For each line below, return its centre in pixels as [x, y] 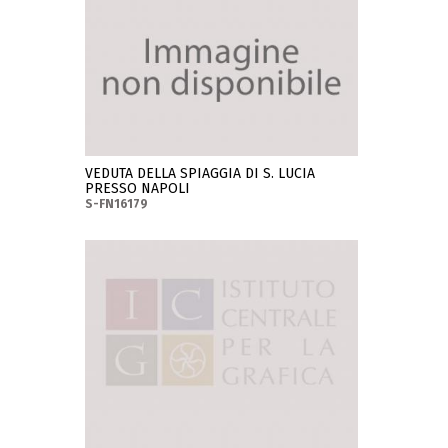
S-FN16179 [117, 203]
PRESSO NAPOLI [138, 188]
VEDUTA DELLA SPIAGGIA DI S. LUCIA [200, 173]
